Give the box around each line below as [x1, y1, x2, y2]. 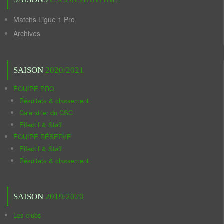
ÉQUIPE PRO [13, 84, 54, 93]
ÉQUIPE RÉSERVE [13, 132, 71, 141]
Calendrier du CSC [19, 108, 73, 117]
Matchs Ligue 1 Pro [13, 14, 75, 24]
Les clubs [13, 210, 41, 220]
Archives [13, 28, 40, 38]
